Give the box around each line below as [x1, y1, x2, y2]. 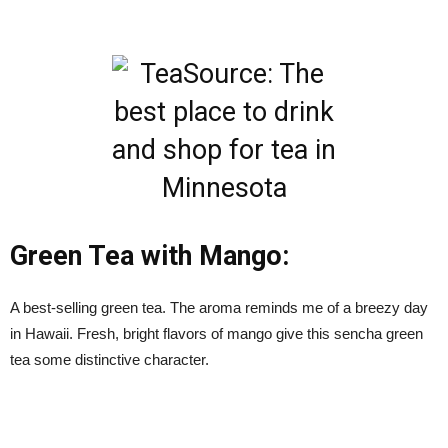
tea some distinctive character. [10, 350, 209, 368]
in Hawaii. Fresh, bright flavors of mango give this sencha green [10, 324, 423, 342]
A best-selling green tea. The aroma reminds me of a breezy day [10, 298, 428, 316]
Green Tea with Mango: [10, 239, 289, 272]
